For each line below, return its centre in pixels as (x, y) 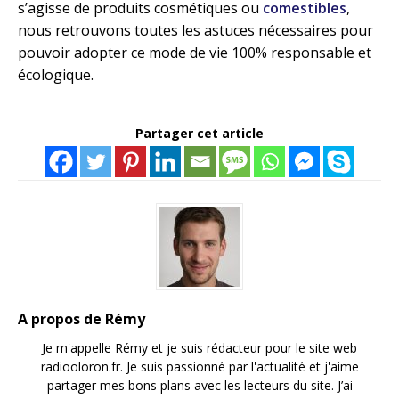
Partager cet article (199, 134)
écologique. (56, 75)
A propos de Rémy (81, 319)
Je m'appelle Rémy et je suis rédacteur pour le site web (199, 348)
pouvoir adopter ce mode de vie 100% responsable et (195, 53)
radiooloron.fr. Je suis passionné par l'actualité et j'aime (199, 367)
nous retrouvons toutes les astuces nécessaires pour (195, 31)
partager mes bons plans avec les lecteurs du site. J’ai (199, 386)
